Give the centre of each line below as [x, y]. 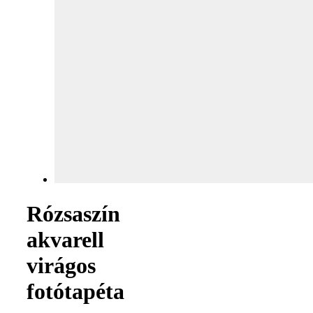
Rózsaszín [73, 213]
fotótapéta [75, 291]
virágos [61, 265]
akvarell [65, 239]
